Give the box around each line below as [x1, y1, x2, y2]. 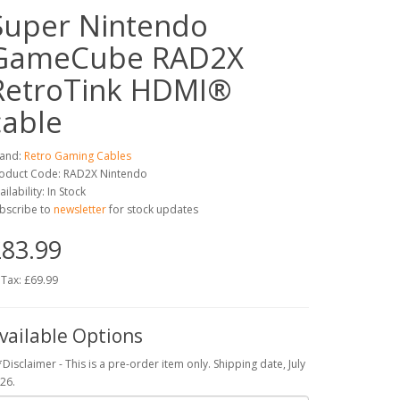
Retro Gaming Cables [24, 147, 131, 163]
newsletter [51, 201, 109, 217]
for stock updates [109, 201, 198, 217]
